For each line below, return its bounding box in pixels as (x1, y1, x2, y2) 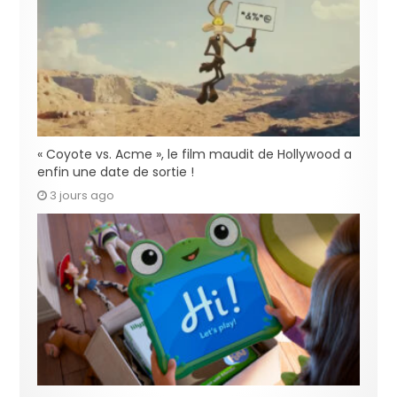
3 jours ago (50, 187, 115, 205)
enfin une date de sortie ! (37, 163, 195, 182)
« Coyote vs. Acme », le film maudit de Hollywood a (37, 145, 353, 164)
